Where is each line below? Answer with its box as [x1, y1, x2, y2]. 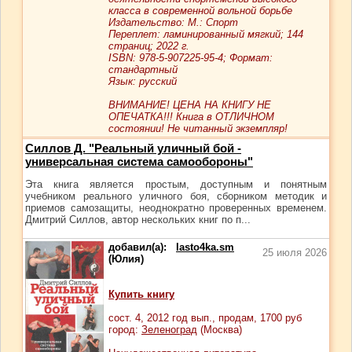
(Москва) [197, 324, 242, 335]
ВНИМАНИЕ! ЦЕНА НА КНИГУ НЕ [108, 99, 271, 111]
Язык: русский [108, 75, 177, 87]
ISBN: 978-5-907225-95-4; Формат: [108, 52, 273, 64]
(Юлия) [108, 253, 144, 265]
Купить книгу [108, 288, 174, 300]
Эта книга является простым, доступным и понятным [25, 178, 327, 190]
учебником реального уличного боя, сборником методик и [25, 190, 327, 202]
